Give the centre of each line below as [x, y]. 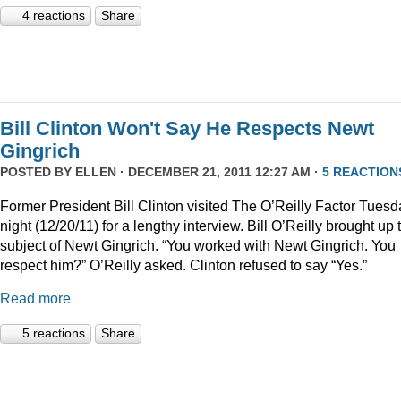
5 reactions [54, 333]
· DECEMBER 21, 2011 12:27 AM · [219, 172]
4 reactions [54, 16]
